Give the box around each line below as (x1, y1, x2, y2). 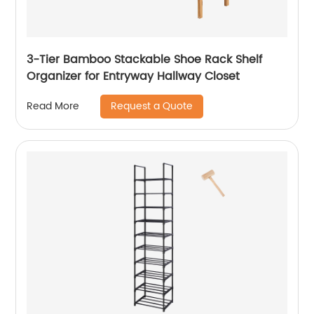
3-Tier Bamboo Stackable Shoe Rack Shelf (27, 50, 263, 69)
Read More (27, 98, 80, 115)
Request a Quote (111, 97, 193, 114)
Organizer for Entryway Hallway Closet (27, 67, 240, 86)
